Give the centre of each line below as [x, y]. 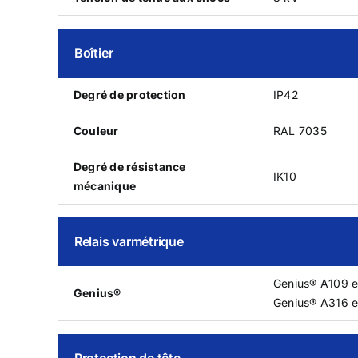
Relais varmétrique [129, 241]
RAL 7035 [300, 130]
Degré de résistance [129, 166]
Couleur [96, 130]
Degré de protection [129, 94]
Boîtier [93, 52]
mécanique [105, 185]
